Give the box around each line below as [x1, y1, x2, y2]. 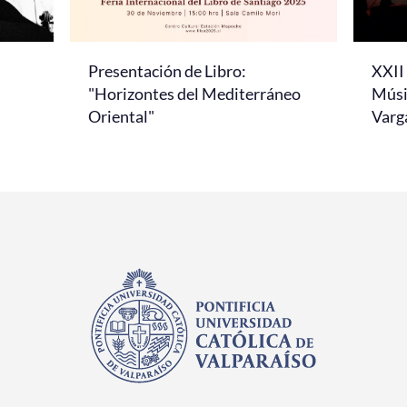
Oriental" [88, 105, 154, 126]
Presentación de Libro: [88, 60, 246, 81]
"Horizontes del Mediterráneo [88, 83, 301, 104]
